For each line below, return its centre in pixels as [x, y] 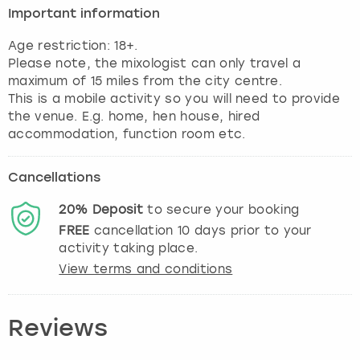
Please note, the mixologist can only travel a [155, 63]
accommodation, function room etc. [127, 134]
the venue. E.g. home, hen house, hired [134, 116]
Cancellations [54, 178]
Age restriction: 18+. [73, 45]
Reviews [58, 329]
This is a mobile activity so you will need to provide [174, 98]
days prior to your [251, 230]
